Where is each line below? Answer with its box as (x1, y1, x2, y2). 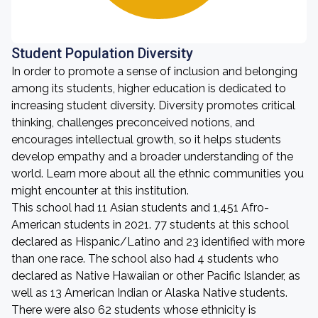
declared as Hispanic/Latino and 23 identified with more (11, 235, 305, 248)
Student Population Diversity (11, 45, 193, 62)
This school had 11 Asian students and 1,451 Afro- (11, 201, 269, 214)
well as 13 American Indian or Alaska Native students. (11, 286, 287, 300)
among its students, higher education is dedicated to (11, 82, 286, 95)
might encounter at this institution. (11, 184, 189, 197)
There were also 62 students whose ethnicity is (11, 303, 256, 317)
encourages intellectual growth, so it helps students (11, 133, 281, 146)
